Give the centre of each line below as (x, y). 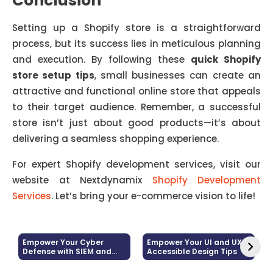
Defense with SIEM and (67, 251)
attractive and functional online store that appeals (136, 91)
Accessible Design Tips (192, 251)
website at (46, 180)
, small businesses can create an (178, 75)
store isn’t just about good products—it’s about (136, 123)
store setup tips (53, 75)
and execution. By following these (101, 59)
